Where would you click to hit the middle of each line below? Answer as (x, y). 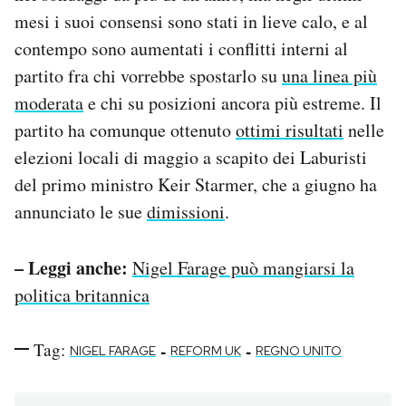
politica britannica (82, 295)
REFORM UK (206, 350)
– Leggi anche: (71, 267)
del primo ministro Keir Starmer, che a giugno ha (196, 184)
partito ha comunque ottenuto (125, 130)
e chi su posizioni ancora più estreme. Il (232, 102)
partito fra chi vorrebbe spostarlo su (148, 75)
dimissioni (186, 211)
